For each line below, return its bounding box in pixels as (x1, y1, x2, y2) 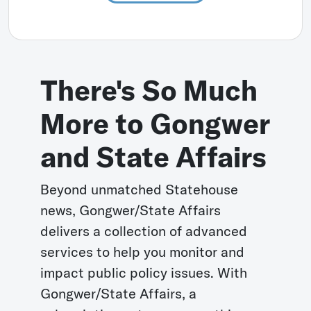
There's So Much (40, 73, 258, 108)
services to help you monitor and (40, 243, 245, 260)
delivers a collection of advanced (40, 222, 248, 239)
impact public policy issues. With (40, 264, 248, 281)
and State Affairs (40, 140, 267, 174)
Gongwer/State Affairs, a (40, 285, 197, 302)
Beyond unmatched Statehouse (40, 180, 239, 198)
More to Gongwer (40, 106, 271, 141)
